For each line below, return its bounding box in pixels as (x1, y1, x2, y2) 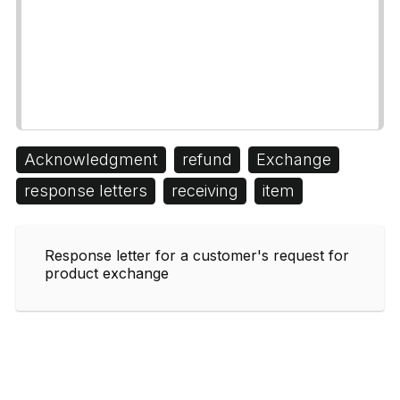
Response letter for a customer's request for (45, 246, 349, 264)
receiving (171, 180, 238, 200)
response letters (24, 180, 147, 200)
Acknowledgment (24, 149, 158, 169)
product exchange (45, 263, 169, 282)
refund (182, 149, 232, 169)
